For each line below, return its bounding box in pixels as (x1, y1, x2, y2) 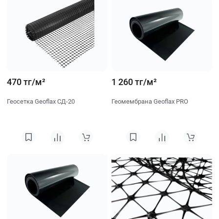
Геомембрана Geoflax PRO (111, 98, 188, 105)
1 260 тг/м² (111, 77, 157, 87)
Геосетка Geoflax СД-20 (7, 98, 75, 105)
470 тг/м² (7, 77, 45, 87)
